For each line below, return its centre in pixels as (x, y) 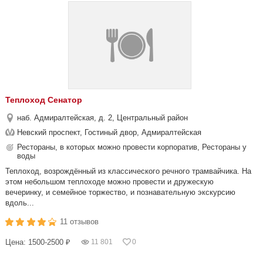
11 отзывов (80, 222)
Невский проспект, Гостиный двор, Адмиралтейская (109, 132)
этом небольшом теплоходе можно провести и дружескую (109, 182)
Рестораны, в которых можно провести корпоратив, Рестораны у (132, 147)
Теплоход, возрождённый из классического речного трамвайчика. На (128, 171)
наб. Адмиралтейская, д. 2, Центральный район (102, 118)
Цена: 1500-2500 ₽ (38, 242)
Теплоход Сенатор (44, 100)
